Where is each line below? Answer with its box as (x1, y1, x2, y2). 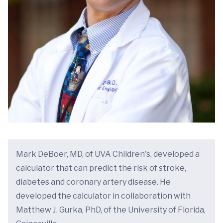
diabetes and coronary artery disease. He (16, 177, 171, 187)
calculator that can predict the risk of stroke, (16, 163, 186, 173)
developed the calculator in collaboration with (16, 191, 191, 201)
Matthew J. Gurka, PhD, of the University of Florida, (16, 205, 206, 215)
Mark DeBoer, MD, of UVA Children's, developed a (16, 149, 200, 159)
